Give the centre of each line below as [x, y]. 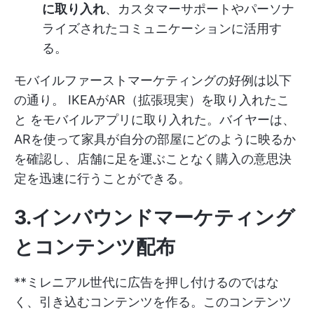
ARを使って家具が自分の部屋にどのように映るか [155, 139]
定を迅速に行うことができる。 [102, 179]
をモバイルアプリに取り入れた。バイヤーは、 [161, 120]
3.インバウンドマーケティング [155, 218]
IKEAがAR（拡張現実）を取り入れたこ [179, 100]
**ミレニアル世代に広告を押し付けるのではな [146, 282]
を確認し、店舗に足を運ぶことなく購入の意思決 [153, 159]
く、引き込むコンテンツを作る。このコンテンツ [153, 302]
